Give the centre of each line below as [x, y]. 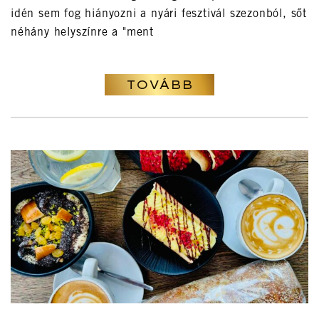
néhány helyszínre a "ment [83, 33]
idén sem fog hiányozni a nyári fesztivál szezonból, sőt [159, 15]
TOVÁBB [159, 85]
